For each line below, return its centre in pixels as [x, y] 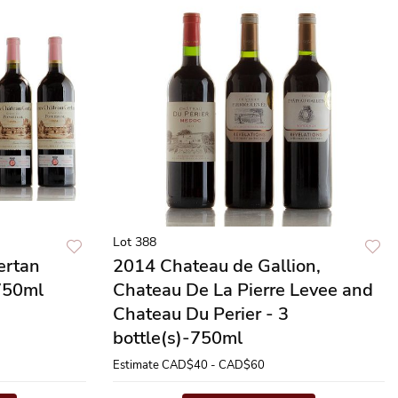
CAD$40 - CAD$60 [213, 365]
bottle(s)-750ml [178, 338]
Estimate [136, 365]
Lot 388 [135, 242]
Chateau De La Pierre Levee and [243, 290]
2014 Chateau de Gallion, [217, 266]
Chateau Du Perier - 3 [201, 314]
